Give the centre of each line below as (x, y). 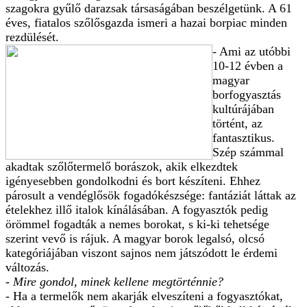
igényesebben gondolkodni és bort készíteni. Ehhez (133, 181)
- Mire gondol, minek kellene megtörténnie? (114, 281)
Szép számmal (248, 152)
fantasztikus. (244, 137)
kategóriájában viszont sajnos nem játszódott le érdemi (142, 253)
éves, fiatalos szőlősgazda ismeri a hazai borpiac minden (146, 22)
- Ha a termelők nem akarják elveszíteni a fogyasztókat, (144, 296)
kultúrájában (243, 109)
